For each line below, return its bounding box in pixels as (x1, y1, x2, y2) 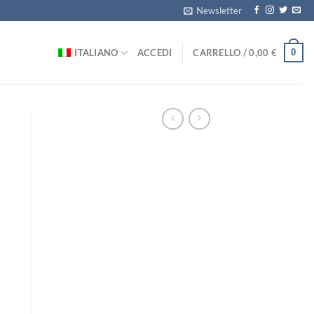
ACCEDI (137, 47, 172, 58)
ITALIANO (74, 47, 118, 58)
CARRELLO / (193, 47, 250, 58)
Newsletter (196, 5, 243, 16)
